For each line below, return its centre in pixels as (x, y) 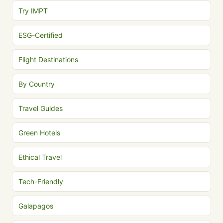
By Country (37, 84)
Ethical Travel (40, 157)
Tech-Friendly (41, 181)
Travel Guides (41, 108)
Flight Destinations (48, 59)
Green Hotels (39, 133)
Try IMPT (33, 11)
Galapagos (36, 206)
